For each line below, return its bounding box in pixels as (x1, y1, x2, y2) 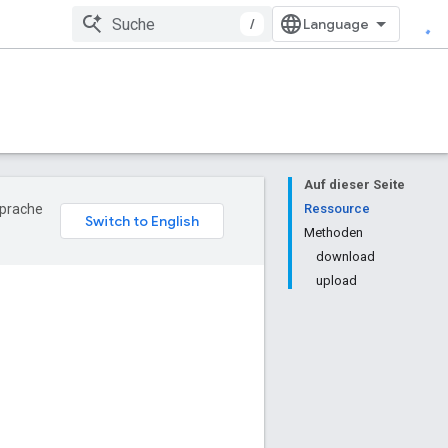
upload (316, 273, 357, 288)
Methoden (304, 225, 363, 240)
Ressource (304, 201, 370, 216)
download (316, 249, 375, 264)
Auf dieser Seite (304, 177, 405, 192)
